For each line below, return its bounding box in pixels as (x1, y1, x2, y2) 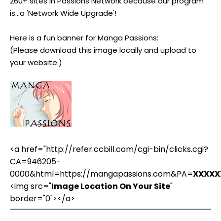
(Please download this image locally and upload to (10, 45, 196, 55)
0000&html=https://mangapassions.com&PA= (10, 168, 193, 180)
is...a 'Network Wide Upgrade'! (10, 8, 116, 18)
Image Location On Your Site (51, 181, 170, 192)
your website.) (10, 57, 62, 68)
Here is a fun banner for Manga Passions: (10, 33, 158, 43)
